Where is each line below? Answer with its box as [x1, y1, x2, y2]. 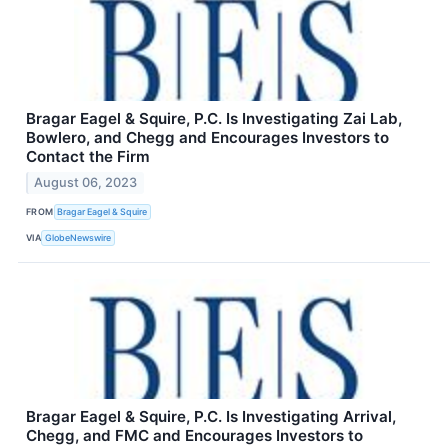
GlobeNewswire [45, 232, 112, 244]
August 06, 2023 [34, 174, 138, 190]
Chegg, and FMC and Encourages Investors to [26, 425, 363, 445]
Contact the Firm [26, 147, 150, 167]
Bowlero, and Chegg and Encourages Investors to [26, 128, 389, 148]
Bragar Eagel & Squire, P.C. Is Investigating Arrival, [26, 406, 396, 426]
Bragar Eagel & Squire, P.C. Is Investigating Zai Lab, [26, 109, 402, 129]
